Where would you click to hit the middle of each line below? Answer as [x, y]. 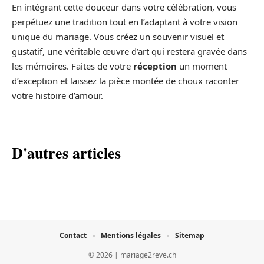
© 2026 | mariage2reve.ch [132, 255]
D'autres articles [66, 152]
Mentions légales [131, 235]
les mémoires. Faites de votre [72, 66]
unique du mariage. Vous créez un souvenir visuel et [118, 36]
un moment [202, 66]
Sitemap [190, 235]
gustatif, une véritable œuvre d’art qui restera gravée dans [129, 51]
